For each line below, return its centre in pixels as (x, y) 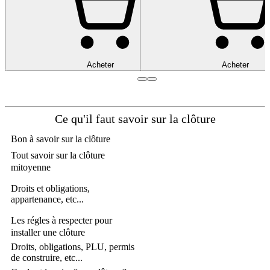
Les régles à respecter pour (61, 221)
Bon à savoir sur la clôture (61, 139)
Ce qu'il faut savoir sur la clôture (135, 119)
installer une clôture (48, 233)
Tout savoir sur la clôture (58, 155)
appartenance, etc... (47, 199)
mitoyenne (31, 168)
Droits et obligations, (50, 189)
